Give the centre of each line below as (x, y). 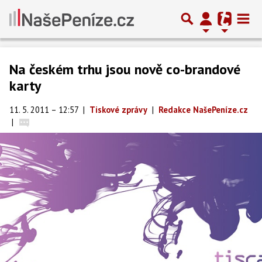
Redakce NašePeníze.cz (203, 110)
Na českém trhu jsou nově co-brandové (125, 69)
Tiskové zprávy (118, 110)
